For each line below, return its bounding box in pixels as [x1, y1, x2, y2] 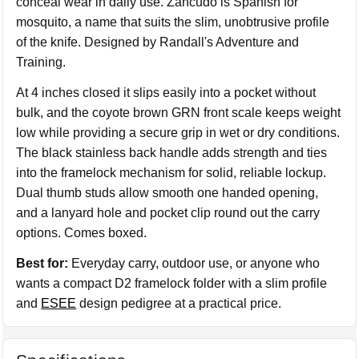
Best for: [16, 256, 69, 270]
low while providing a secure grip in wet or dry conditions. [16, 126, 341, 139]
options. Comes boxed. [16, 226, 147, 240]
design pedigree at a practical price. [76, 296, 282, 310]
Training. [16, 55, 67, 69]
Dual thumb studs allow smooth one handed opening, [16, 186, 319, 200]
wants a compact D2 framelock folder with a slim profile [16, 276, 328, 290]
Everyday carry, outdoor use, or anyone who [68, 256, 321, 270]
